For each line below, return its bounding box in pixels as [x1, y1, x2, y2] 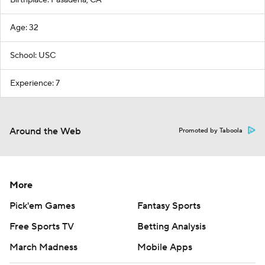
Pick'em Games [9, 200, 75, 212]
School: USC [10, 50, 56, 61]
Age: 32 [10, 22, 38, 33]
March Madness [9, 241, 77, 253]
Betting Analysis [137, 221, 206, 232]
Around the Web [9, 125, 81, 137]
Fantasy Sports [137, 200, 201, 212]
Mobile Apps [137, 241, 192, 253]
